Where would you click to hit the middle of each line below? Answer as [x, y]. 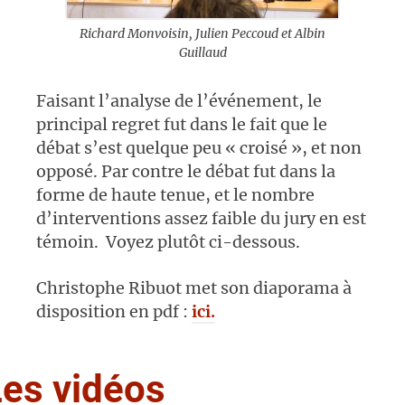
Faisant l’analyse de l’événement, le [179, 101]
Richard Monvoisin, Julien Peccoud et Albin [202, 34]
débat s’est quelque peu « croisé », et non [199, 148]
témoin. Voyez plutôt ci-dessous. [168, 242]
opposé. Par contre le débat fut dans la [186, 172]
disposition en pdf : [114, 312]
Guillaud [202, 53]
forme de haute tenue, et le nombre [175, 195]
